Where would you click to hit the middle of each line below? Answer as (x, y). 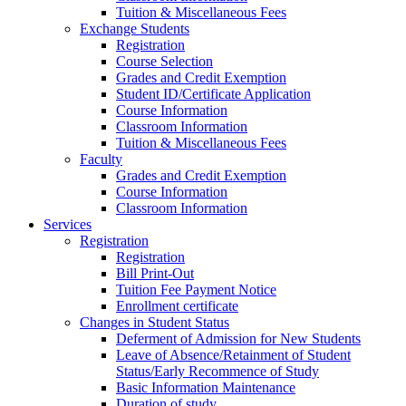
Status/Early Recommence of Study (217, 372)
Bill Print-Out (155, 274)
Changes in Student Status (155, 323)
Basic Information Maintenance (206, 388)
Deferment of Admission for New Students (238, 339)
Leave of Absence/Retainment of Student (233, 355)
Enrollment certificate (177, 306)
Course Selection (164, 62)
